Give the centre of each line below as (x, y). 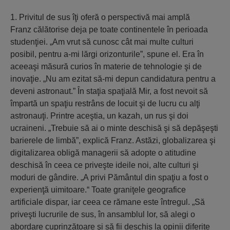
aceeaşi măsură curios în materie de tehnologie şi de (106, 66)
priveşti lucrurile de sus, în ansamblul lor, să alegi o (103, 214)
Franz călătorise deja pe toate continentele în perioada (109, 30)
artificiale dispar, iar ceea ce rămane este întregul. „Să (108, 202)
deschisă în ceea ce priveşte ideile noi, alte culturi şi (104, 165)
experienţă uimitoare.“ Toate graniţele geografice (98, 190)
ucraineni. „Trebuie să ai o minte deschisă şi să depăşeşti (114, 128)
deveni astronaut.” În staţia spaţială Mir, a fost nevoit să (109, 91)
